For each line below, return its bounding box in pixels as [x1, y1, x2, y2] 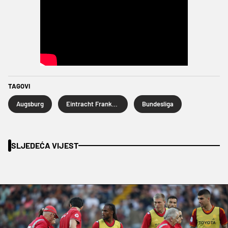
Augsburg [16, 99, 44, 108]
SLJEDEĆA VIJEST [11, 140, 78, 150]
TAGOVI [8, 81, 30, 90]
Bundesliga [142, 99, 174, 108]
